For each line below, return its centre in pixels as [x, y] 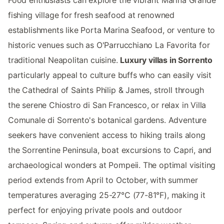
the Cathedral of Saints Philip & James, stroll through [106, 90]
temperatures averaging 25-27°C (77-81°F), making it [107, 195]
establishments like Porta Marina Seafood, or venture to [112, 30]
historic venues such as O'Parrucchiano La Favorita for [109, 45]
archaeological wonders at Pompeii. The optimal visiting [112, 165]
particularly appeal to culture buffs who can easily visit [110, 75]
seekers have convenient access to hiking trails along [107, 135]
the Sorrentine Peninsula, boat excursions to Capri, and [110, 150]
